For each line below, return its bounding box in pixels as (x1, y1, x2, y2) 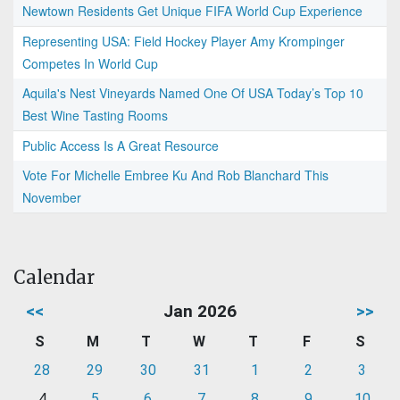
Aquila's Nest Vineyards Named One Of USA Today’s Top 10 (22, 84, 363, 103)
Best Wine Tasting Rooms (22, 106, 168, 125)
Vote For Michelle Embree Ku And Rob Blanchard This (22, 166, 329, 185)
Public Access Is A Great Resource (22, 137, 219, 155)
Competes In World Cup (22, 54, 158, 73)
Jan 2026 (163, 301, 237, 322)
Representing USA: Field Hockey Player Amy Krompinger (22, 32, 345, 51)
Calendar (13, 266, 95, 289)
